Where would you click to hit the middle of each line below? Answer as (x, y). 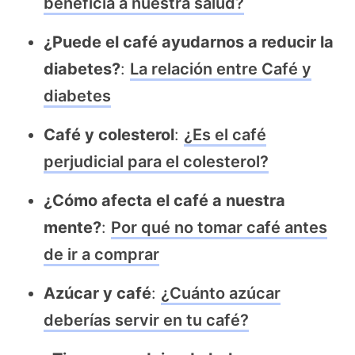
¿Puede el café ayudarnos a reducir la (189, 42)
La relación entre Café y (221, 69)
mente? (73, 228)
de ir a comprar (101, 255)
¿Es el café (225, 135)
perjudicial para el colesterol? (156, 162)
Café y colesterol (109, 135)
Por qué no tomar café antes (219, 228)
